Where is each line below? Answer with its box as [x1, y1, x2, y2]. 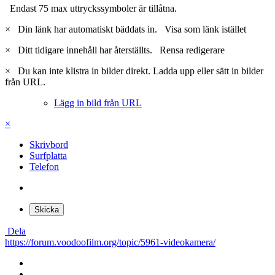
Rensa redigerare [160, 44, 225, 55]
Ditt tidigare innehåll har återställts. [13, 44, 160, 55]
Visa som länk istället [165, 23, 246, 34]
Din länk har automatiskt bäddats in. [13, 23, 165, 34]
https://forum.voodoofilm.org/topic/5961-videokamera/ [5, 236, 215, 247]
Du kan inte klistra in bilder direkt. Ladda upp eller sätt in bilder [13, 65, 263, 76]
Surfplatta [29, 150, 67, 161]
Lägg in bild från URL [54, 97, 142, 108]
